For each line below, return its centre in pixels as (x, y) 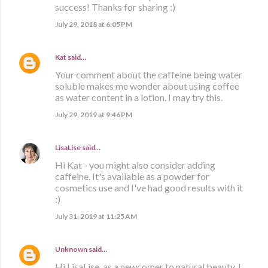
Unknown (71, 249)
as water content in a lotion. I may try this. (139, 98)
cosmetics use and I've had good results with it (149, 188)
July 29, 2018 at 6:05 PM (94, 25)
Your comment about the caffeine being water (149, 75)
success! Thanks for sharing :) (115, 7)
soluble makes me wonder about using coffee (147, 86)
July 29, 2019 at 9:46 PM (94, 115)
